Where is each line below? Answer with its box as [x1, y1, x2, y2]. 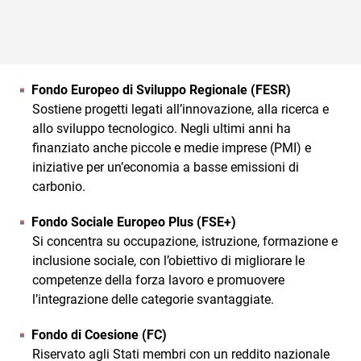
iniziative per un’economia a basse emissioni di [32, 160, 299, 175]
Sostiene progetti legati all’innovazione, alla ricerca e [32, 102, 329, 117]
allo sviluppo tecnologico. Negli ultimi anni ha [32, 121, 291, 136]
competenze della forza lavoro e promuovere [32, 272, 284, 288]
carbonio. [32, 179, 85, 194]
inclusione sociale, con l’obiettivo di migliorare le [32, 253, 305, 268]
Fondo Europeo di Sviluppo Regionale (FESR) [31, 82, 291, 98]
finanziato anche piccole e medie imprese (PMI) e [32, 140, 311, 156]
